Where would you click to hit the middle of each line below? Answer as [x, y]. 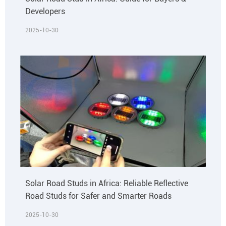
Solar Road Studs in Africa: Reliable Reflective [107, 184]
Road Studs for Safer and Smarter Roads [98, 196]
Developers [45, 12]
